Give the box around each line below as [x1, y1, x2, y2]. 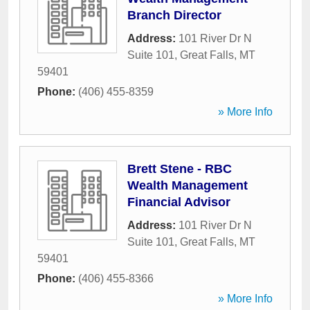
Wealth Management [127, 179, 248, 192]
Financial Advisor [127, 195, 230, 209]
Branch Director [127, 8, 221, 22]
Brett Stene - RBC [127, 162, 232, 176]
